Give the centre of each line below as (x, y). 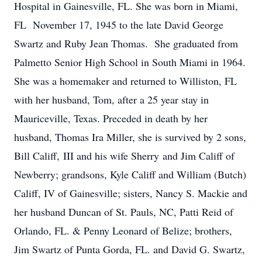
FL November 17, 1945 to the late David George (119, 25)
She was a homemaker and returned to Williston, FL (127, 81)
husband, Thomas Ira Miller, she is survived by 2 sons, (130, 137)
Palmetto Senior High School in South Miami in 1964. (130, 62)
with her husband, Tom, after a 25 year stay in (111, 99)
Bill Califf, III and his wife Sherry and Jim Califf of (124, 156)
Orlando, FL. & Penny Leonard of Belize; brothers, (123, 230)
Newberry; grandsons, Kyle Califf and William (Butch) (130, 174)
